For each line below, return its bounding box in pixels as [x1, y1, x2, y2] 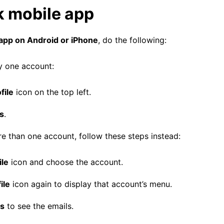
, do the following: [98, 35, 166, 45]
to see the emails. [4, 201, 73, 211]
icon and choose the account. [8, 157, 123, 167]
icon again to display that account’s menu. [10, 179, 172, 189]
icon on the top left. [13, 87, 91, 97]
